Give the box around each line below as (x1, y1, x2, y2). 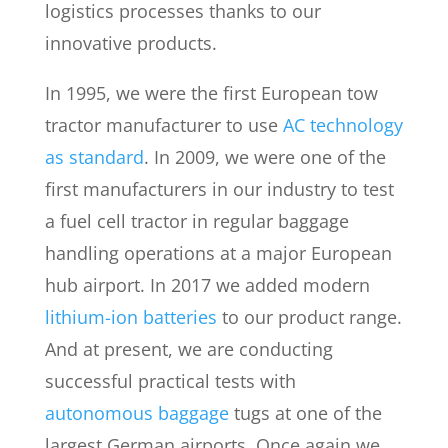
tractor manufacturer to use (44, 112, 283, 137)
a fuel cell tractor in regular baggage (44, 208, 349, 233)
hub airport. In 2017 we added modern (44, 272, 370, 297)
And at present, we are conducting (44, 336, 333, 361)
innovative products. (44, 30, 217, 55)
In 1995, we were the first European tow (44, 80, 378, 105)
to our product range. (216, 304, 402, 329)
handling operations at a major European (44, 240, 392, 265)
